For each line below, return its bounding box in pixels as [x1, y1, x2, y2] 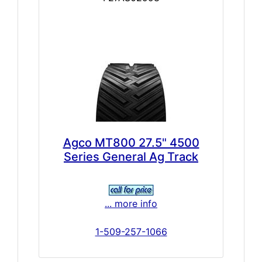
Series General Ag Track [64, 149, 198, 164]
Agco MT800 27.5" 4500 [63, 135, 199, 150]
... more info [105, 197, 157, 209]
